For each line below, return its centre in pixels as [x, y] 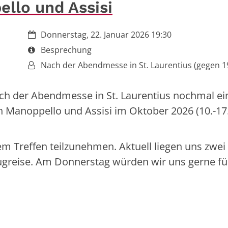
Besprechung [66, 50]
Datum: [42, 34]
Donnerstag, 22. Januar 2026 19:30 [106, 34]
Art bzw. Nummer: [62, 49]
